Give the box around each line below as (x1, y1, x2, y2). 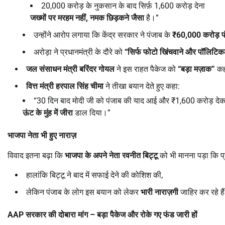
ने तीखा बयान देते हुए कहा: (103, 81, 180, 91)
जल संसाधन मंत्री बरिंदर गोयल (26, 64, 115, 74)
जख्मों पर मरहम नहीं (30, 13, 86, 23)
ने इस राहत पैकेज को (115, 64, 178, 74)
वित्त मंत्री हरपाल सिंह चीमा (26, 81, 103, 91)
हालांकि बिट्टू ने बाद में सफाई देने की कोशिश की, (26, 170, 163, 180)
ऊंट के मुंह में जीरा (23, 107, 73, 118)
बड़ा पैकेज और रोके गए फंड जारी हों (97, 209, 197, 219)
